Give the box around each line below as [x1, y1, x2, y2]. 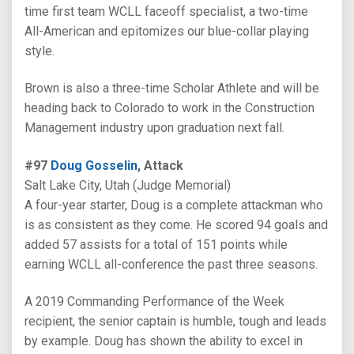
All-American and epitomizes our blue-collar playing [24, 24, 309, 40]
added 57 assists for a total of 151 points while [24, 236, 288, 252]
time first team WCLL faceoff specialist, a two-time [24, 4, 308, 20]
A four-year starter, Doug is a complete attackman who [24, 197, 323, 213]
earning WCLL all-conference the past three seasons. [24, 256, 318, 272]
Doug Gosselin [51, 157, 137, 173]
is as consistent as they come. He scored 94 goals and [24, 217, 328, 232]
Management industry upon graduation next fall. [24, 120, 284, 136]
